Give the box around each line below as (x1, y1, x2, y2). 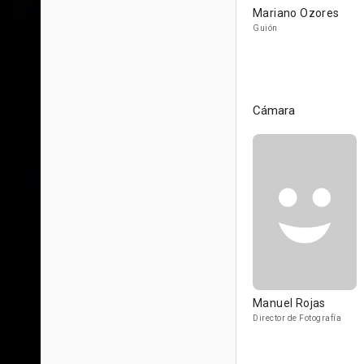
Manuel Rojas (253, 297, 326, 310)
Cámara (253, 103, 295, 118)
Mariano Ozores (253, 6, 340, 19)
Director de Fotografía (253, 314, 341, 323)
